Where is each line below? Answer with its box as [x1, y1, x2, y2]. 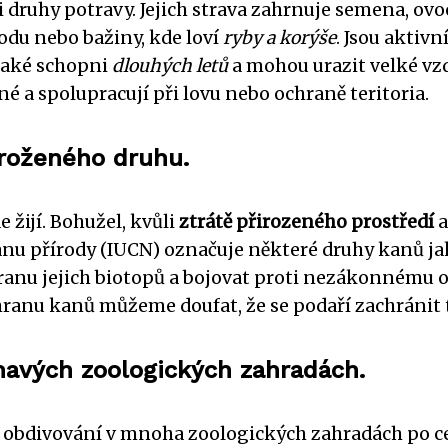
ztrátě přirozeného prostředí [179, 210, 434, 233]
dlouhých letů [112, 54, 228, 77]
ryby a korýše [223, 26, 336, 49]
